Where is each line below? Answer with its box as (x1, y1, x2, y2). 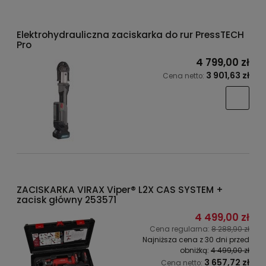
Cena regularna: (150, 223, 211, 234)
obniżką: (180, 245, 211, 255)
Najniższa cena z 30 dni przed (142, 234, 249, 245)
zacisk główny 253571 (17, 193, 116, 206)
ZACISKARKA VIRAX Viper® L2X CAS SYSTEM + (17, 183, 223, 196)
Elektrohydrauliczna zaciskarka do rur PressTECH (17, 28, 244, 41)
